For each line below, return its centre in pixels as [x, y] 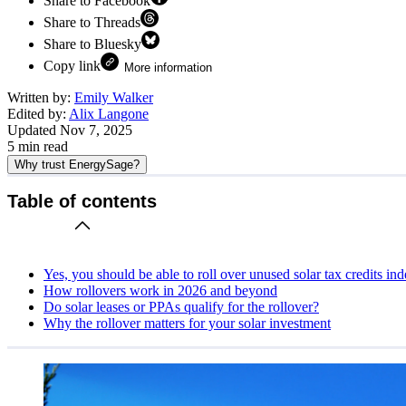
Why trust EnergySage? [77, 164]
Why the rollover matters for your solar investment [187, 323]
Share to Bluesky [92, 43]
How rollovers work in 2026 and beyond [160, 290]
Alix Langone [109, 113]
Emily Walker [114, 97]
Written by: [41, 97]
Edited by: [38, 113]
